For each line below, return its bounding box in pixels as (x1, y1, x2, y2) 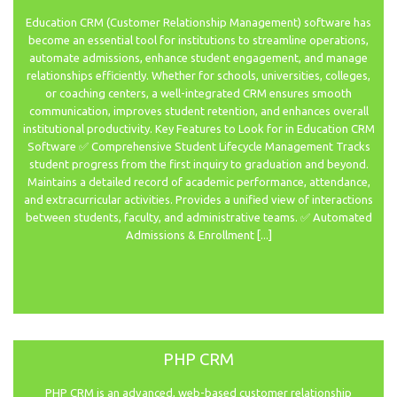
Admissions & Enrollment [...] (125, 229, 272, 242)
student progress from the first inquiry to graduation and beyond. (28, 158, 369, 171)
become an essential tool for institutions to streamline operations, (28, 34, 369, 47)
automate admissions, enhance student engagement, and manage (29, 51, 368, 65)
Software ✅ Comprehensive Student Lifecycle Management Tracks (27, 140, 370, 153)
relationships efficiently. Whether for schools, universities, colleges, (27, 69, 370, 82)
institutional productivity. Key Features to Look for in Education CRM (22, 122, 375, 136)
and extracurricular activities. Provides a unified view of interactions (24, 193, 373, 206)
